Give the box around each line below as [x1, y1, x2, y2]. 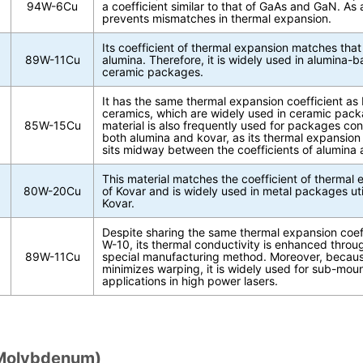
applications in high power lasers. [102, 273, 279, 288]
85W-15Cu [23, 117, 81, 132]
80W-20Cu [23, 183, 82, 198]
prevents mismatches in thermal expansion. [102, 11, 332, 25]
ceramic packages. [102, 64, 204, 79]
